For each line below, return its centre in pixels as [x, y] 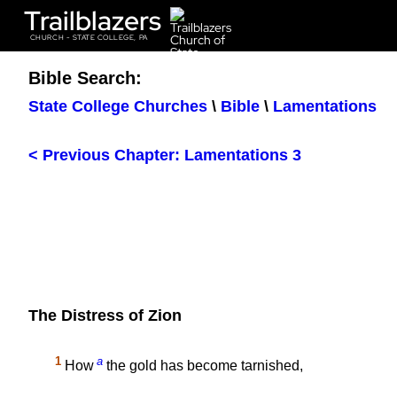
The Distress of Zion [105, 316]
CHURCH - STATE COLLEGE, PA [89, 38]
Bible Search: [85, 78]
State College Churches [118, 107]
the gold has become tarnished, [203, 365]
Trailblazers [92, 20]
